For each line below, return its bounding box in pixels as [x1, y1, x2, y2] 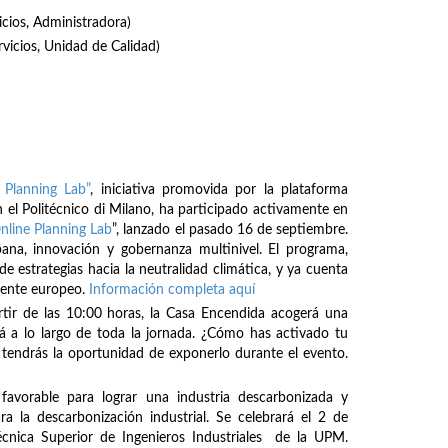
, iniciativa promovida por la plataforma [90, 182, 348, 197]
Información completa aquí [89, 282, 255, 297]
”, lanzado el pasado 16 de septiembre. [112, 222, 349, 237]
